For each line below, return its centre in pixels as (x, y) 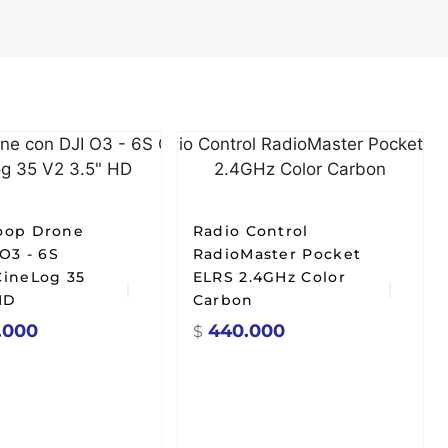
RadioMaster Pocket (277, 254)
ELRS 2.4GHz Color (269, 277)
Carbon (223, 300)
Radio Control (250, 231)
